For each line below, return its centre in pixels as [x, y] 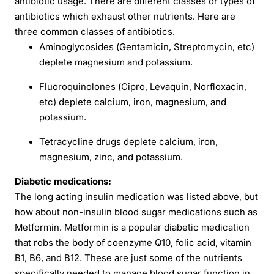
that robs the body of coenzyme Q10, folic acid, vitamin [133, 243]
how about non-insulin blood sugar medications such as [136, 212]
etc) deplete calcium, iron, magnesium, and [132, 102]
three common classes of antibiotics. [95, 31]
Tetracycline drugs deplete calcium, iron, [128, 142]
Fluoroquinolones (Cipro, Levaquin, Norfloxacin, [143, 87]
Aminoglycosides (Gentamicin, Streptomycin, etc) [146, 47]
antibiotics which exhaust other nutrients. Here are [125, 16]
